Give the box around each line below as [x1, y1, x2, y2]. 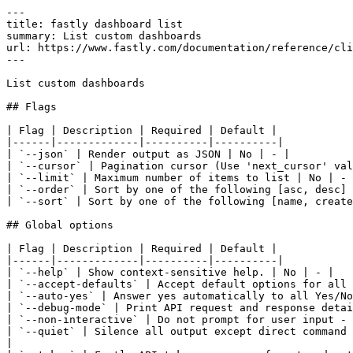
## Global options [6, 219, 113, 231]
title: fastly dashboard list [6, 18, 183, 30]
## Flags [6, 101, 57, 113]
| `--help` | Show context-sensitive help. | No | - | [6, 266, 334, 278]
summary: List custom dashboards [6, 30, 202, 42]
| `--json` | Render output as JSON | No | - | [6, 148, 290, 160]
